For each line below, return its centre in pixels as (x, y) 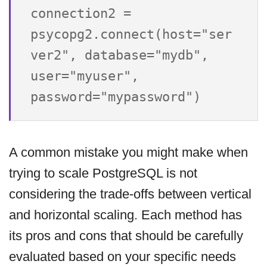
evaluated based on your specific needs (122, 257)
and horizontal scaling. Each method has (125, 215)
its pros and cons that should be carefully (126, 236)
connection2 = (81, 13)
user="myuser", (85, 76)
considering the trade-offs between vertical (130, 194)
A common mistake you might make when (128, 153)
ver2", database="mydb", (119, 55)
